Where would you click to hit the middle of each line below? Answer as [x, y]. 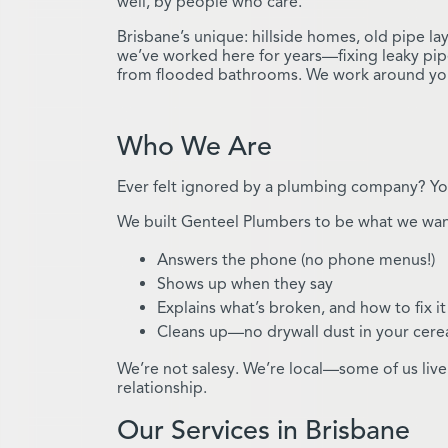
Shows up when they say [245, 283]
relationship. [162, 387]
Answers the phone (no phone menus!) [296, 259]
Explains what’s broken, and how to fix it [301, 307]
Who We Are [194, 145]
